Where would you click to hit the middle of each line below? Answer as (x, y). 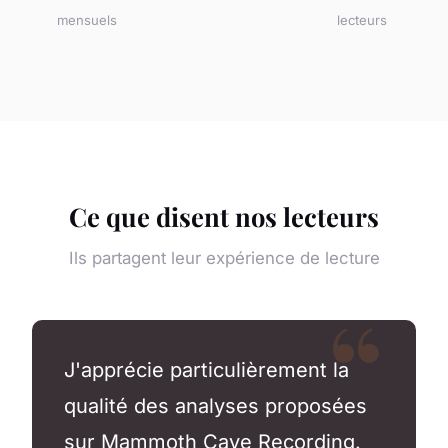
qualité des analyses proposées (215, 406)
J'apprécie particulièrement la (206, 370)
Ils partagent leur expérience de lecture (224, 258)
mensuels (86, 20)
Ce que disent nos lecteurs (224, 216)
